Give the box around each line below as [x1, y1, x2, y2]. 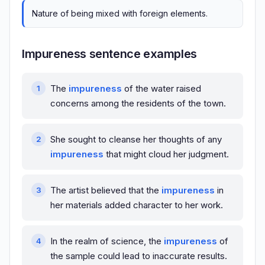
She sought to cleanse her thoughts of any [50, 134, 222, 146]
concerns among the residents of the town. [50, 98, 226, 109]
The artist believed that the [50, 185, 161, 196]
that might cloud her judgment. [104, 148, 229, 160]
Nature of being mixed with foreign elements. [32, 8, 208, 19]
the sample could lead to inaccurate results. [50, 250, 227, 262]
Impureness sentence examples [22, 47, 197, 62]
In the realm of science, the [50, 235, 164, 247]
